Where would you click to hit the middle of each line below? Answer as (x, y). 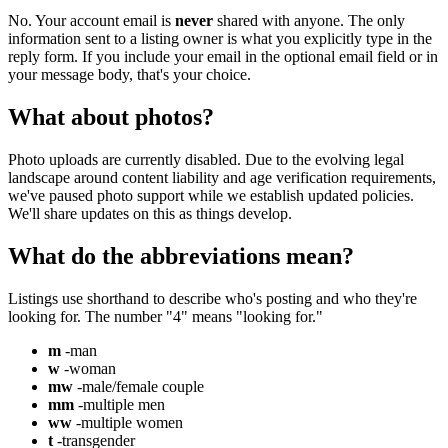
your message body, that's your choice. (129, 75)
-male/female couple (138, 386)
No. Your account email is (91, 21)
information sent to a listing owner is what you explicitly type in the (220, 39)
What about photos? (111, 116)
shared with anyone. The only (309, 21)
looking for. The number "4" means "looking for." (165, 316)
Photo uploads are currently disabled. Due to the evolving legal (206, 159)
